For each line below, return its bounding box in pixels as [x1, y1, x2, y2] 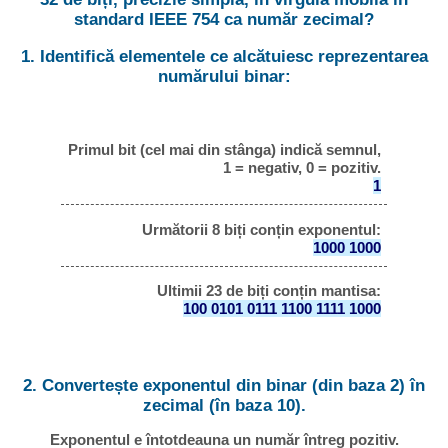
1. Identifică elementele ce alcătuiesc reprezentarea [20, 47, 428, 67]
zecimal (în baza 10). [142, 395, 306, 415]
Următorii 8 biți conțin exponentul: [141, 220, 381, 238]
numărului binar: [157, 67, 291, 87]
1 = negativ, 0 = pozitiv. [222, 158, 381, 176]
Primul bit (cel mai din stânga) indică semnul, [67, 140, 381, 158]
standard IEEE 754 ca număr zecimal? [74, 10, 374, 30]
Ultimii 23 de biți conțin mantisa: [156, 282, 381, 300]
